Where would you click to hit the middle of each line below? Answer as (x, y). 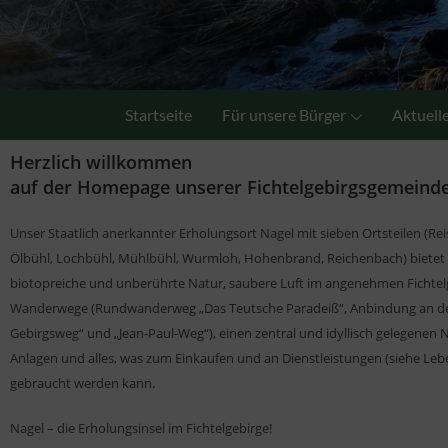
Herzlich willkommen (101, 161)
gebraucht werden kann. (82, 382)
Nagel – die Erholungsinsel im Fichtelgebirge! (141, 427)
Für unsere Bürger (284, 114)
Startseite (158, 114)
